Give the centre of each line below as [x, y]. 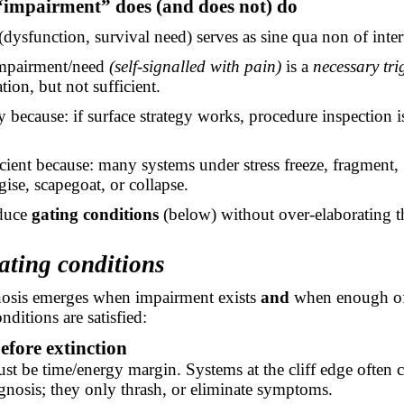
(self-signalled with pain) [195, 66]
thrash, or [154, 389]
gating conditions [95, 214]
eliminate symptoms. [260, 389]
